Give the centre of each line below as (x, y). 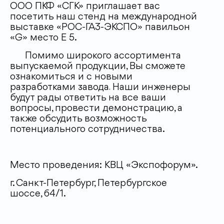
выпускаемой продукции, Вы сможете (98, 66)
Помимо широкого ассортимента (95, 56)
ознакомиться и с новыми (71, 77)
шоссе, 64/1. (38, 194)
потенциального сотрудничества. (87, 129)
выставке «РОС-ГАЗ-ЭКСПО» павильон (100, 27)
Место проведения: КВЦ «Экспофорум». (104, 165)
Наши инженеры (151, 87)
